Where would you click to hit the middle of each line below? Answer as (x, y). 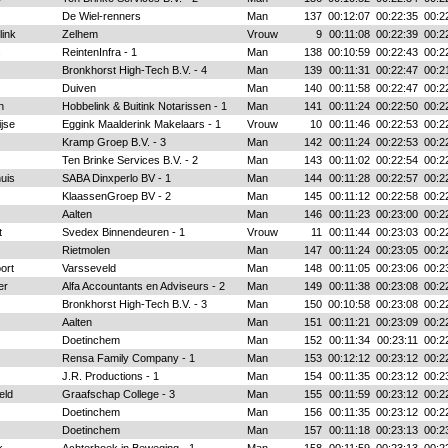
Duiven (78, 88)
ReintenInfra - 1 (99, 52)
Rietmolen (85, 250)
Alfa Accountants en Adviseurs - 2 (143, 286)
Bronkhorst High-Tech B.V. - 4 (134, 70)
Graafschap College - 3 (118, 394)
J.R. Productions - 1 (110, 376)
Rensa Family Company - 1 (128, 358)
